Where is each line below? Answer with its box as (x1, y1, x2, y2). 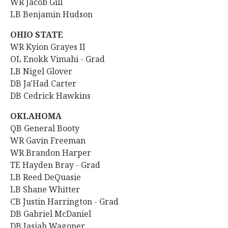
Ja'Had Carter (23, 78, 78, 89)
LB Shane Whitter (10, 184, 80, 195)
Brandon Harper (26, 147, 91, 158)
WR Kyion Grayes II (10, 41, 88, 52)
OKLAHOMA (10, 110, 62, 122)
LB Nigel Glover (10, 66, 72, 77)
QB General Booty (10, 123, 81, 134)
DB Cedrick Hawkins (10, 90, 91, 101)
